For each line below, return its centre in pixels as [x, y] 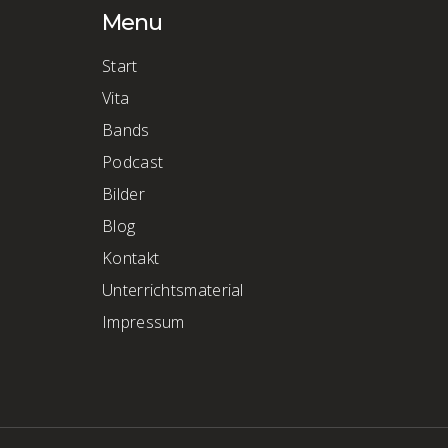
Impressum [143, 322]
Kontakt [131, 258]
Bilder [123, 194]
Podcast [133, 162]
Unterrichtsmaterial [173, 290]
